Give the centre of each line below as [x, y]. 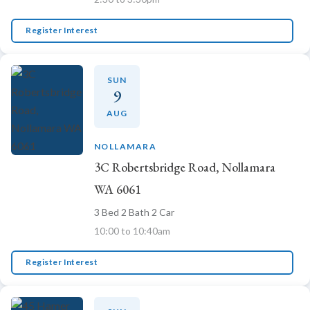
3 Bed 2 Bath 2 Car [134, 212]
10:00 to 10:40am [132, 230]
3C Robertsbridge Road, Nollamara [185, 167]
